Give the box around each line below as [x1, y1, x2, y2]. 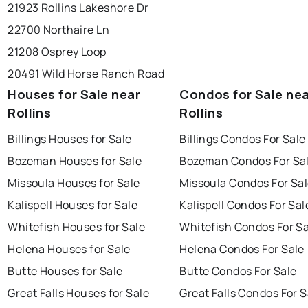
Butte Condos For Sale [179, 263, 297, 279]
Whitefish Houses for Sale [8, 219, 146, 235]
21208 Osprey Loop [8, 44, 107, 60]
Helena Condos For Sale [179, 241, 305, 257]
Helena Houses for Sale [8, 241, 131, 257]
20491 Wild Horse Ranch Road [8, 66, 165, 82]
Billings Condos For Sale [179, 131, 306, 147]
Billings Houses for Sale [8, 131, 132, 147]
